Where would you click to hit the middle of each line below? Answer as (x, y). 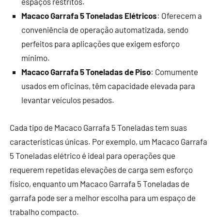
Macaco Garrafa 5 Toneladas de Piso (86, 72)
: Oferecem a (179, 16)
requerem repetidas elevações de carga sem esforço (101, 170)
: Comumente (174, 72)
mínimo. (36, 58)
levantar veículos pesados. (68, 100)
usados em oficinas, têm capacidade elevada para (108, 86)
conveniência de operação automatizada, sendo (105, 30)
